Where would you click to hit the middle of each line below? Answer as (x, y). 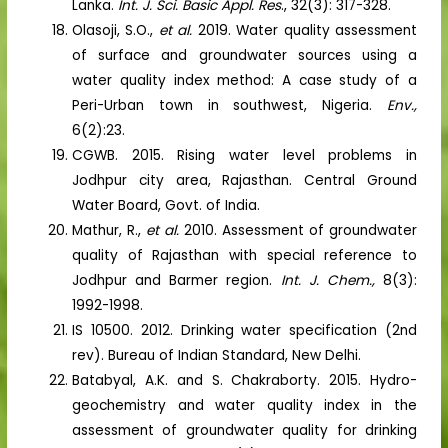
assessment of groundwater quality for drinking (244, 430)
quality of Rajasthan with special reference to (244, 255)
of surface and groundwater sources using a (244, 55)
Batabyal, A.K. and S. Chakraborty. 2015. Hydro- (244, 380)
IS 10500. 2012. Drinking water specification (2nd (244, 330)
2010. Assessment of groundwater (298, 230)
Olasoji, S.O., (115, 30)
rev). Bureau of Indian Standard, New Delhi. (217, 355)
